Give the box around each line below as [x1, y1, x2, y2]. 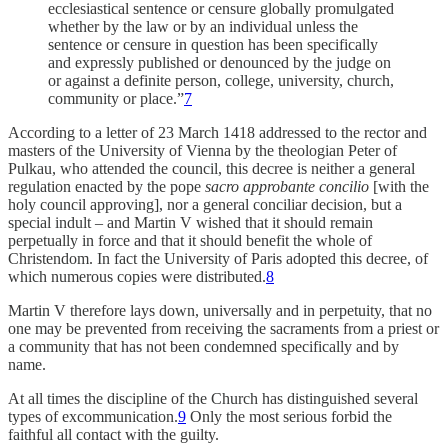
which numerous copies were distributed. [8, 268, 266, 286]
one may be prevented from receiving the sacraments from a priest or [8, 320, 439, 338]
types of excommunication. [8, 408, 178, 426]
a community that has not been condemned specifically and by [8, 338, 399, 356]
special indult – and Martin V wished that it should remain [8, 214, 373, 232]
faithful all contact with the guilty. [8, 426, 219, 444]
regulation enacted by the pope [8, 178, 205, 196]
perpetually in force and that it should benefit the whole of [8, 232, 372, 250]
